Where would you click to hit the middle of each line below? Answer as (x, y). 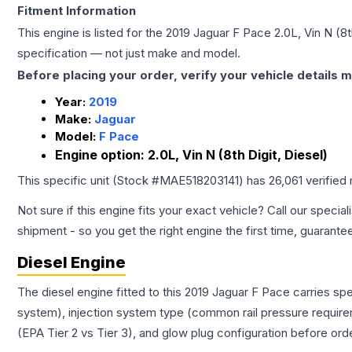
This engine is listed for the (92, 33)
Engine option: (101, 155)
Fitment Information (77, 11)
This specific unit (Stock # (88, 180)
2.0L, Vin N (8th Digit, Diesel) (238, 155)
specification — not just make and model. (129, 53)
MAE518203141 (199, 180)
